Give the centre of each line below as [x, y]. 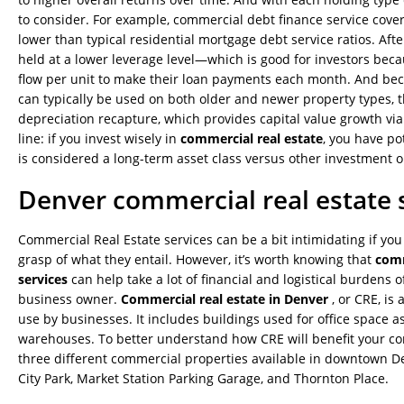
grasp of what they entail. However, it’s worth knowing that [197, 260]
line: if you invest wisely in [99, 139]
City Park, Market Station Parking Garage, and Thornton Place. [203, 379]
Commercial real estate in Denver [226, 299]
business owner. [69, 299]
